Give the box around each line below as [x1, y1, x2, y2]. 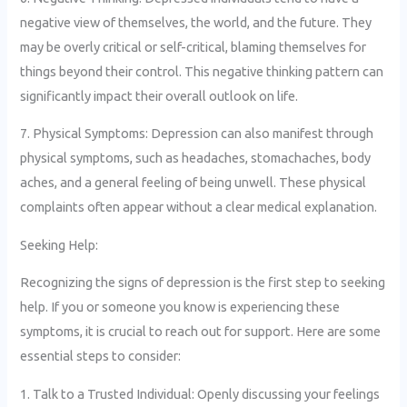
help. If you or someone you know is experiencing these [20, 299, 341, 315]
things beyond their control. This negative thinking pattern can [20, 63, 384, 79]
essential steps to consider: [20, 348, 182, 364]
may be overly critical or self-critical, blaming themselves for [20, 38, 367, 55]
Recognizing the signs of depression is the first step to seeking [20, 274, 386, 291]
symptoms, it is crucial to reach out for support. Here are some [20, 323, 382, 340]
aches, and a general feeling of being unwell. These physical [20, 174, 367, 191]
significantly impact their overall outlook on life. [20, 87, 299, 104]
